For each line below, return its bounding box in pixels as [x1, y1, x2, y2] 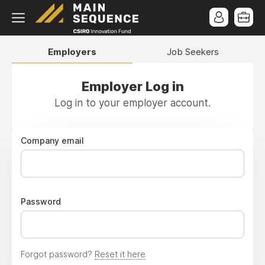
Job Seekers [167, 46, 219, 57]
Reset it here [95, 249, 146, 259]
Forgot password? [21, 249, 95, 259]
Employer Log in [81, 79, 184, 94]
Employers [48, 46, 96, 57]
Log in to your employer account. [54, 97, 211, 109]
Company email [21, 135, 84, 146]
